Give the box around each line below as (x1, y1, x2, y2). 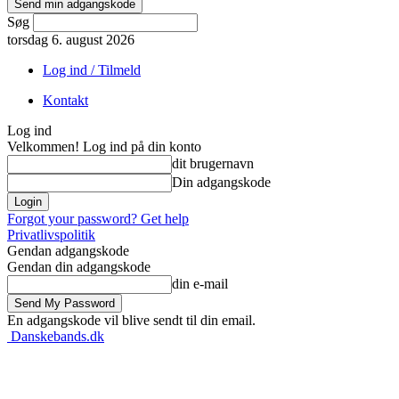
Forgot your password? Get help (7, 211, 189, 226)
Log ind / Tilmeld (43, 62, 141, 77)
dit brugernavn (172, 156, 254, 171)
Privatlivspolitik (7, 227, 95, 242)
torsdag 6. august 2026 (7, 32, 134, 47)
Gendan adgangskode (7, 243, 129, 258)
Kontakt (43, 93, 88, 108)
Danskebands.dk (11, 329, 104, 344)
